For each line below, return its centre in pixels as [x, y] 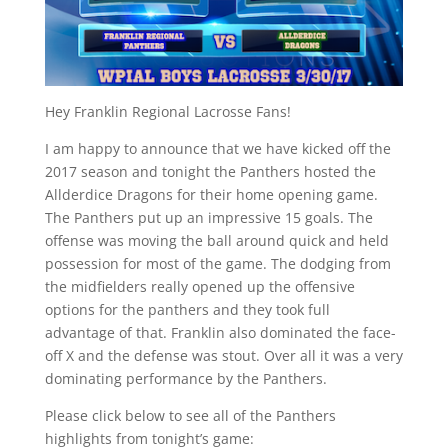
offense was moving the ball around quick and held [216, 240]
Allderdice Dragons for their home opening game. [211, 194]
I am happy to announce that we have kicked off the [217, 148]
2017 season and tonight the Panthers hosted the [210, 171]
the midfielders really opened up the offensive [199, 286]
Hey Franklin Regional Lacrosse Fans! [167, 111]
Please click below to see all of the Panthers [190, 415]
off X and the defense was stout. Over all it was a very [223, 355]
